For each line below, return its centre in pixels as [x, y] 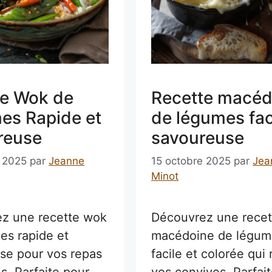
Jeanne [66, 161]
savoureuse [197, 138]
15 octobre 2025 [191, 161]
